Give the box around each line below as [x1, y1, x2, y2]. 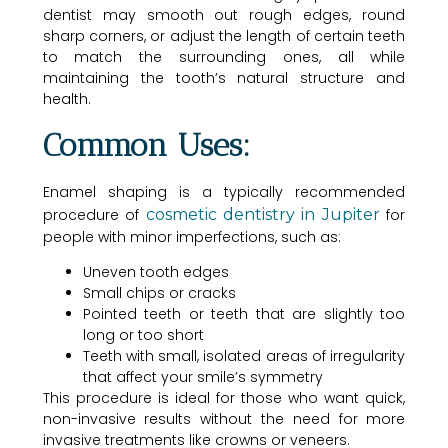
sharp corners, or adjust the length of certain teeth [42, 26, 406, 47]
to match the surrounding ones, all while [42, 47, 406, 68]
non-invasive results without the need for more [42, 409, 406, 430]
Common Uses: [42, 125, 250, 164]
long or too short [82, 325, 204, 346]
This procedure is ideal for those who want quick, [42, 388, 406, 409]
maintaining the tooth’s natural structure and [42, 68, 406, 89]
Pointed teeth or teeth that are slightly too [82, 304, 406, 325]
